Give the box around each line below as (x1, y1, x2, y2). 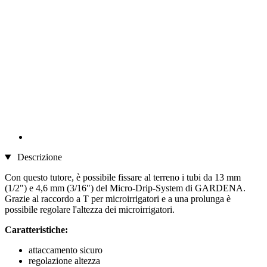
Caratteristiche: (5, 225, 68, 235)
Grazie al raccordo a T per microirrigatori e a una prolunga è (5, 194, 231, 204)
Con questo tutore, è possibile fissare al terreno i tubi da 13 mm (5, 172, 241, 183)
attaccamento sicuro (29, 245, 103, 256)
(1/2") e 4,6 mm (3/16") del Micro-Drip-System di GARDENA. (5, 183, 246, 194)
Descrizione (14, 152, 62, 163)
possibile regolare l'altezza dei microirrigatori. (5, 204, 175, 215)
